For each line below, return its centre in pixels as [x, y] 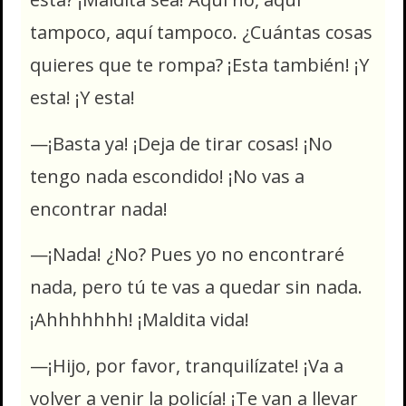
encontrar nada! [99, 208]
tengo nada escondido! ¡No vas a [167, 176]
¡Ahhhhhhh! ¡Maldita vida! [140, 320]
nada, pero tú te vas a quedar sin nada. [196, 287]
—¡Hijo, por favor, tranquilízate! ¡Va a [187, 365]
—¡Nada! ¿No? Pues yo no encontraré [187, 255]
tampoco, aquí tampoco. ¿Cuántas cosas [201, 33]
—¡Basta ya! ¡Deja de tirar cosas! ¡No [181, 143]
